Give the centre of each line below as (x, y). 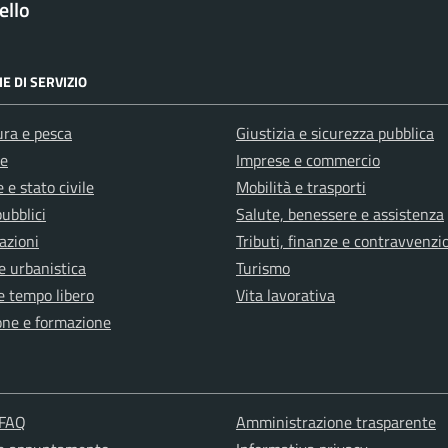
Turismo (263, 268)
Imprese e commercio (308, 160)
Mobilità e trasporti (301, 187)
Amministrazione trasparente (335, 422)
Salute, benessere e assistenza (340, 214)
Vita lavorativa (285, 295)
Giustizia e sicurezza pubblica (335, 133)
